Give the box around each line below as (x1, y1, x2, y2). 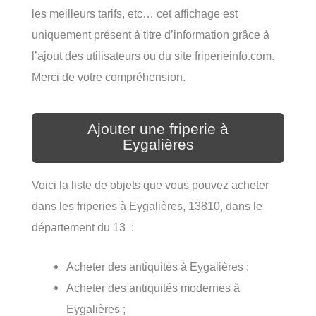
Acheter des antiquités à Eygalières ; (66, 260, 250, 274)
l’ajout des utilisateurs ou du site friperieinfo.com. (32, 49, 274, 62)
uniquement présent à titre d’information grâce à (32, 28, 269, 41)
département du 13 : (32, 220, 134, 233)
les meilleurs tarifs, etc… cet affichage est (32, 6, 238, 20)
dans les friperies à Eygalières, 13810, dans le (32, 199, 262, 212)
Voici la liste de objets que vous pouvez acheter (32, 178, 269, 191)
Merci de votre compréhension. (32, 70, 186, 83)
